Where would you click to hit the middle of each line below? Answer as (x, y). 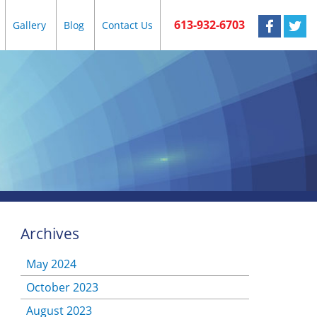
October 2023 (62, 288)
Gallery (29, 25)
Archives (50, 234)
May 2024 (51, 264)
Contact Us (127, 25)
